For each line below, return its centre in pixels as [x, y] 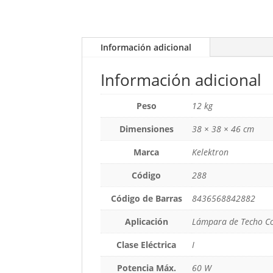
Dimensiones [146, 129]
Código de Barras [146, 198]
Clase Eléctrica [147, 244]
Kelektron [211, 152]
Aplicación [146, 221]
